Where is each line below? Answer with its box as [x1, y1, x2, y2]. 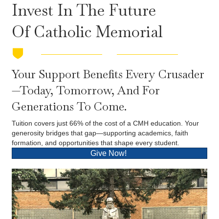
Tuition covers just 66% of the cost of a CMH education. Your [12, 119, 199, 127]
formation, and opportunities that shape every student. [12, 139, 179, 147]
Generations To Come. [12, 99, 127, 114]
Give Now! [90, 149, 127, 158]
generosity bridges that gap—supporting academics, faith [12, 129, 188, 137]
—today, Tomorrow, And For [12, 83, 160, 98]
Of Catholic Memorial [12, 22, 163, 42]
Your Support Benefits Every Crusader [12, 66, 204, 82]
